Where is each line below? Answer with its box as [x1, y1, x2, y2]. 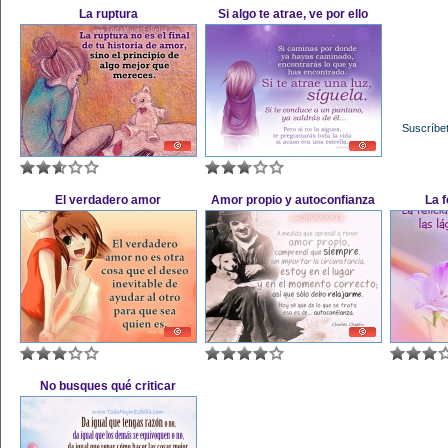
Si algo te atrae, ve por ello [218, 7, 369, 21]
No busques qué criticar [40, 379, 177, 393]
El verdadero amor [55, 193, 162, 207]
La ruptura [79, 7, 138, 21]
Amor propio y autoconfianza [211, 193, 376, 207]
